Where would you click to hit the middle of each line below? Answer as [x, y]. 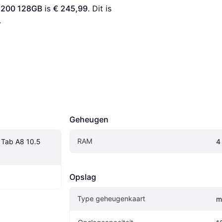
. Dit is [100, 9]
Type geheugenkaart [111, 199]
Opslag [83, 177]
